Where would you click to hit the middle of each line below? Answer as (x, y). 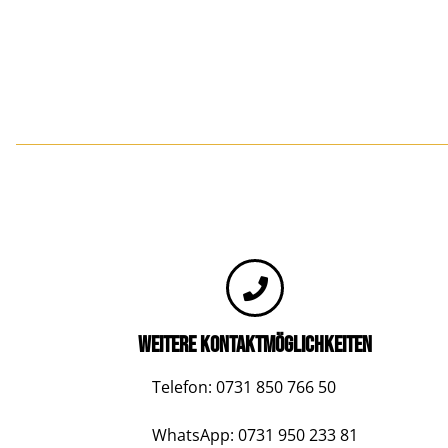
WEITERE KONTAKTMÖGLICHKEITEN (255, 345)
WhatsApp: (195, 435)
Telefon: (184, 387)
